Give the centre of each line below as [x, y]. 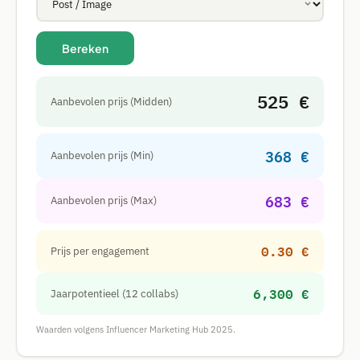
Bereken [85, 48]
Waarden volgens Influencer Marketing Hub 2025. [136, 329]
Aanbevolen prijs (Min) [102, 155]
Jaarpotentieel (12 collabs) [115, 293]
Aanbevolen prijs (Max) [104, 200]
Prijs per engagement [100, 251]
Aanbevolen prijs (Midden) [111, 101]
